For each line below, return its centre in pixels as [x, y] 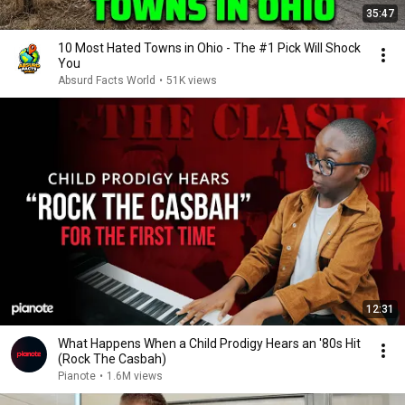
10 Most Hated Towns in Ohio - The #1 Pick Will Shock [209, 48]
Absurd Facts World [107, 80]
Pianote [77, 376]
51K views [192, 80]
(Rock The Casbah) [112, 359]
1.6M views [135, 376]
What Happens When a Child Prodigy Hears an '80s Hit [209, 344]
